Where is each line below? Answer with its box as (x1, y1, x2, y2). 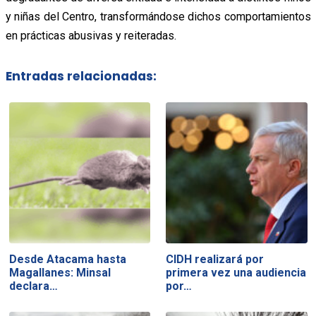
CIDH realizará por (166, 252, 265, 266)
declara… (8, 279, 58, 293)
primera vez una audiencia (166, 265, 307, 279)
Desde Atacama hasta (8, 252, 126, 266)
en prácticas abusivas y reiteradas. (5, 28, 176, 42)
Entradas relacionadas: (5, 68, 157, 85)
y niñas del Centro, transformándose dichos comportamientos (5, 9, 311, 23)
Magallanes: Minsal (8, 265, 111, 279)
